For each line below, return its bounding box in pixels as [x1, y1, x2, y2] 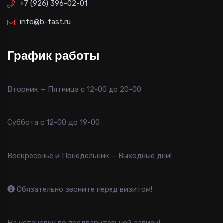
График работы [7, 47, 100, 64]
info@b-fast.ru [20, 17, 71, 27]
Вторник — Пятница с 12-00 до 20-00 [7, 85, 141, 94]
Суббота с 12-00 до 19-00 [7, 118, 100, 127]
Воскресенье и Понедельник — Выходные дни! [7, 151, 172, 161]
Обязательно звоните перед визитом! [15, 185, 152, 194]
